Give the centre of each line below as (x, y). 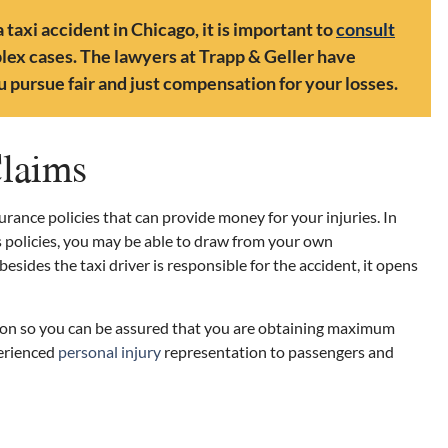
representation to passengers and (277, 351)
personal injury (109, 351)
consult (365, 29)
